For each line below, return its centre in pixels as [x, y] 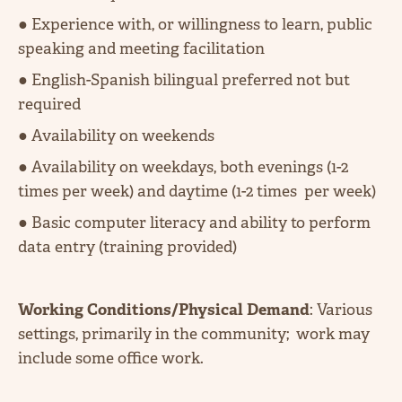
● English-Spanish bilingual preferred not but [184, 79]
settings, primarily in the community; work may [194, 333]
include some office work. [113, 358]
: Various [341, 309]
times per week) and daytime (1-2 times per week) [201, 191]
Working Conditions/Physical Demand [164, 309]
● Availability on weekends [118, 135]
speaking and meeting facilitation [141, 48]
